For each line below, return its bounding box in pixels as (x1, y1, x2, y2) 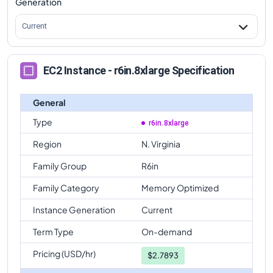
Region (33, 138, 62, 149)
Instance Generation (33, 204, 115, 215)
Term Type (33, 225, 74, 237)
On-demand (141, 225, 192, 237)
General (33, 96, 66, 108)
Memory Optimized (141, 182, 219, 193)
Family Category (33, 182, 99, 193)
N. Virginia (141, 138, 180, 149)
